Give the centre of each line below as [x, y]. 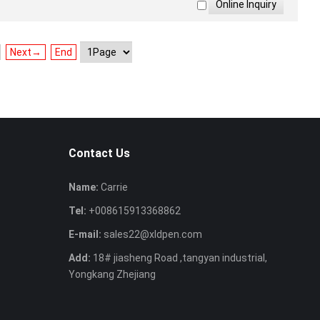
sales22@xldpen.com [153, 234]
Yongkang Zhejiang [112, 274]
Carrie [113, 187]
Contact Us [99, 153]
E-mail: [85, 234]
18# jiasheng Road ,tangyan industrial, [179, 258]
